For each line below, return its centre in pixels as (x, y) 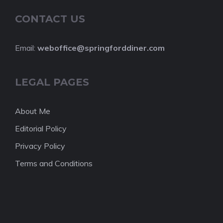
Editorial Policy (41, 128)
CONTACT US (50, 19)
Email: (26, 48)
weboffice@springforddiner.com (101, 48)
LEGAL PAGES (52, 82)
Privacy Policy (40, 146)
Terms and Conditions (54, 163)
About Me (33, 111)
